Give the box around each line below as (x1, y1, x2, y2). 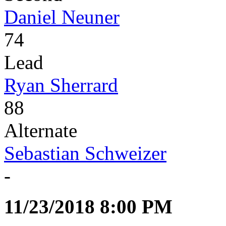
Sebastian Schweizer (4, 142, 166, 164)
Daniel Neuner (4, 6, 120, 28)
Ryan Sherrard (4, 74, 118, 96)
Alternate (4, 120, 77, 142)
